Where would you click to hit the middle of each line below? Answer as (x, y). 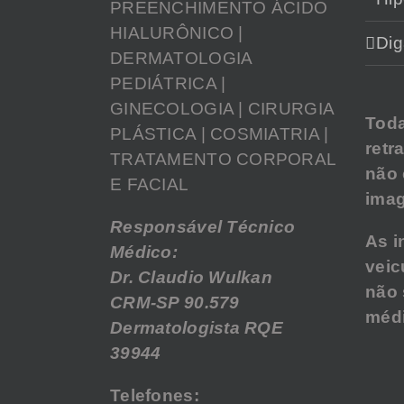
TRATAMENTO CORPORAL (223, 160)
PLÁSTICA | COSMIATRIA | (220, 134)
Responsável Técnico (203, 227)
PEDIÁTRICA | (168, 84)
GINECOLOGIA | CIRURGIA (222, 109)
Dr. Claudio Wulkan (192, 278)
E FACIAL (150, 185)
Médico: (144, 252)
